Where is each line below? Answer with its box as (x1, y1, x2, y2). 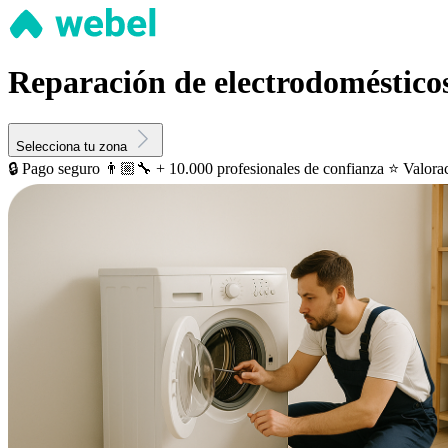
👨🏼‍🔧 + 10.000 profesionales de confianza (104, 159, 384, 177)
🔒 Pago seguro (8, 159, 100, 177)
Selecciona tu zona (16, 138, 127, 154)
